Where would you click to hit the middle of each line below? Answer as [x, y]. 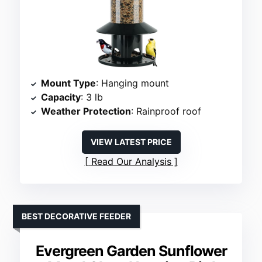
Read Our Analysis [131, 162]
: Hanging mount [133, 83]
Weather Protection [86, 111]
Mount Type [69, 83]
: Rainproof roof [166, 111]
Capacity [61, 97]
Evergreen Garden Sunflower [131, 251]
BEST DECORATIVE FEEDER [77, 216]
